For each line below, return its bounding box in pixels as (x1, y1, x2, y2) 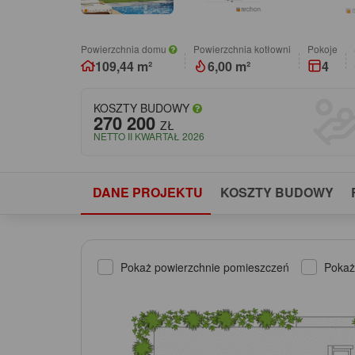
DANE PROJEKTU (93, 182, 203, 201)
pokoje (314, 41, 338, 55)
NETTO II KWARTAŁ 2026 (94, 129, 204, 143)
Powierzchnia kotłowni (193, 41, 291, 55)
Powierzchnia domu (81, 41, 169, 55)
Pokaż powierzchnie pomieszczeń (120, 258, 289, 275)
